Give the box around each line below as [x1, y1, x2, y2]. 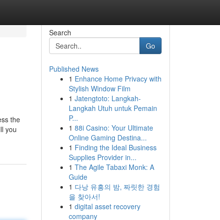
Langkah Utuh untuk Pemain [68, 103, 157, 113]
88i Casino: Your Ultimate [74, 123, 153, 133]
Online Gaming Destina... [68, 133, 147, 142]
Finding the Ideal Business [74, 142, 157, 152]
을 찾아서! [68, 192, 100, 201]
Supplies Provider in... [68, 152, 137, 162]
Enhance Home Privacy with [74, 74, 162, 83]
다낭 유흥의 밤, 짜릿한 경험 [74, 182, 160, 192]
